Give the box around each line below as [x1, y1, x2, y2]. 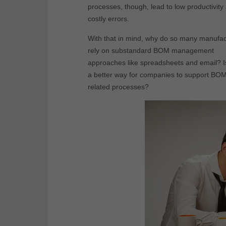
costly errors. [88, 14, 129, 23]
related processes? [88, 82, 149, 91]
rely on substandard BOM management [88, 46, 214, 54]
